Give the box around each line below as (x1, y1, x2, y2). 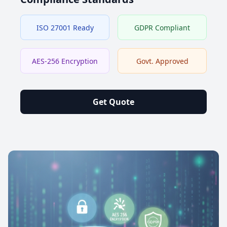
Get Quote (93, 96, 134, 107)
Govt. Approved (136, 56, 188, 66)
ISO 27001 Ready (36, 23, 94, 32)
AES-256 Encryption (32, 56, 98, 66)
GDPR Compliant (134, 23, 190, 32)
